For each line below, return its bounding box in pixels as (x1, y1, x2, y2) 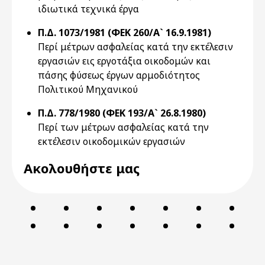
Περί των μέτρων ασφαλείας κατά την (38, 121, 209, 134)
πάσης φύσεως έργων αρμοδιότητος (38, 69, 200, 82)
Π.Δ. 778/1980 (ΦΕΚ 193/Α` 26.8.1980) (38, 106, 206, 119)
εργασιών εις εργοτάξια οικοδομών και (38, 54, 211, 67)
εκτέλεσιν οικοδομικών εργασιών (38, 135, 185, 148)
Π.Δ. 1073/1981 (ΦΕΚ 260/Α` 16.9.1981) (38, 26, 211, 39)
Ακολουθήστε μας (24, 159, 140, 177)
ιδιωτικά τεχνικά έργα (38, 2, 139, 15)
